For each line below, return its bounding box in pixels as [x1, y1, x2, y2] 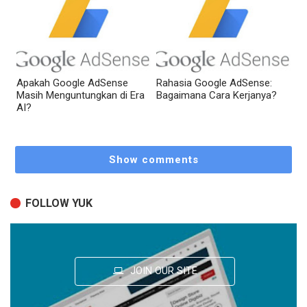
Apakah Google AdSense [16, 77, 128, 90]
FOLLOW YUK [25, 197, 93, 210]
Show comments [108, 153, 199, 166]
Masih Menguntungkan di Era [16, 89, 145, 102]
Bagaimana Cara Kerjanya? [156, 89, 277, 102]
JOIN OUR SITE [127, 265, 197, 277]
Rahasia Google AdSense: [156, 77, 272, 90]
